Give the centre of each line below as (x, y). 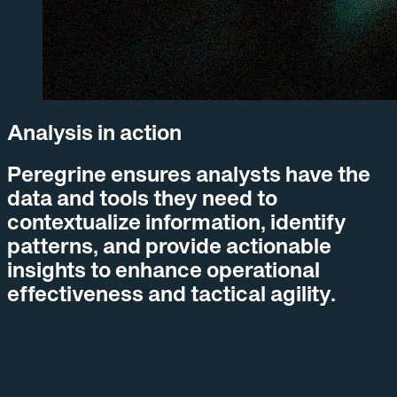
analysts (238, 174)
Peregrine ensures (101, 174)
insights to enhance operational (163, 269)
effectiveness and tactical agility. (171, 293)
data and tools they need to (142, 198)
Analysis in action (94, 132)
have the (326, 174)
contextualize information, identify (177, 222)
